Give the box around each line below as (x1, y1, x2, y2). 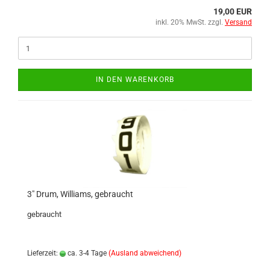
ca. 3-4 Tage (66, 249, 107, 257)
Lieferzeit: (27, 249, 60, 257)
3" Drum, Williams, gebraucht (27, 189, 133, 199)
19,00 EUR (213, 7, 252, 16)
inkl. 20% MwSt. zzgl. (155, 18, 225, 27)
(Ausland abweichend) (108, 249, 181, 257)
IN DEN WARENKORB (96, 75, 174, 84)
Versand (225, 18, 252, 27)
